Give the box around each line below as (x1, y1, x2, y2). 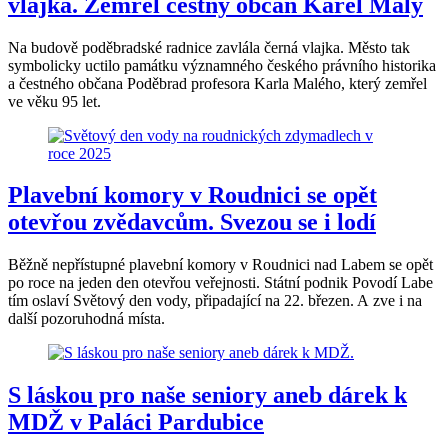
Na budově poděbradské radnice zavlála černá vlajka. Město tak (8, 38, 410, 56)
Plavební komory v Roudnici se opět (8, 182, 377, 209)
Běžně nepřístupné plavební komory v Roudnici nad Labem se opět (8, 256, 433, 274)
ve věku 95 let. (8, 92, 101, 110)
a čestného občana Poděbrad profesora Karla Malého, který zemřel (8, 74, 427, 92)
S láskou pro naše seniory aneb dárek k (8, 382, 407, 409)
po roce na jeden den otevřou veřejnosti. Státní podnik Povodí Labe (8, 274, 433, 292)
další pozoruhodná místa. (8, 310, 165, 328)
